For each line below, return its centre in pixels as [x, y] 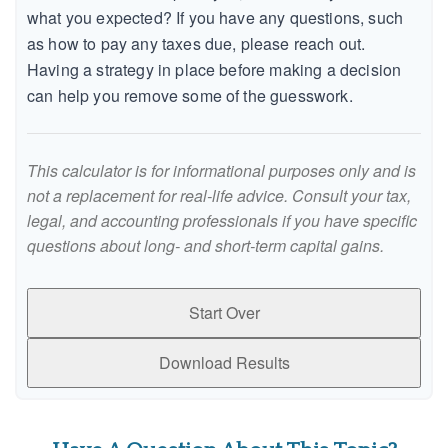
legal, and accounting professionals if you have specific [222, 221]
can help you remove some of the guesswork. [190, 96]
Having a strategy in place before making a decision [214, 70]
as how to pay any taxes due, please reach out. [196, 44]
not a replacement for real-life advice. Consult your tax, [219, 196]
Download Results [224, 363]
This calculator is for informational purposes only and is [221, 171]
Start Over [224, 313]
